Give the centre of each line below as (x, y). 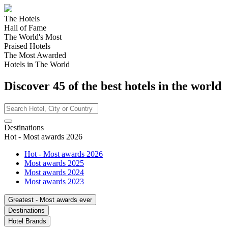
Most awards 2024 (54, 172)
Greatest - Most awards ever (50, 199)
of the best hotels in (118, 86)
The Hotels (22, 19)
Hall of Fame (25, 28)
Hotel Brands (27, 221)
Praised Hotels (27, 46)
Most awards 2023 (54, 181)
